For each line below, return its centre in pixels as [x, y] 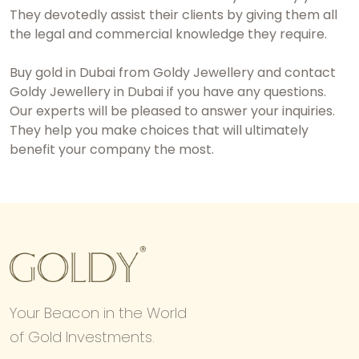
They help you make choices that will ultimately [159, 131]
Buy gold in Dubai [63, 73]
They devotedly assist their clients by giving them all [173, 15]
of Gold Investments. [82, 337]
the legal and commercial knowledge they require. [168, 34]
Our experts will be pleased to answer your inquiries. [172, 111]
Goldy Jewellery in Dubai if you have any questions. [168, 92]
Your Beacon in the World [98, 313]
